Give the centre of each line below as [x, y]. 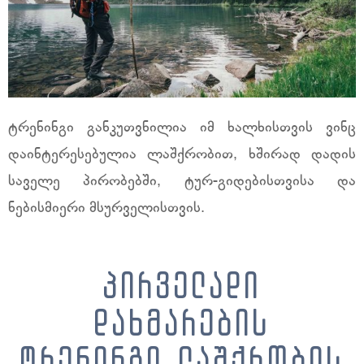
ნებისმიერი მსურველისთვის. [106, 208]
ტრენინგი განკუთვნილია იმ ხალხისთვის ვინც [182, 128]
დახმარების [182, 326]
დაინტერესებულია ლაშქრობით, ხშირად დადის [182, 154]
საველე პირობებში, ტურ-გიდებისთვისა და [182, 181]
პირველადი [182, 288]
